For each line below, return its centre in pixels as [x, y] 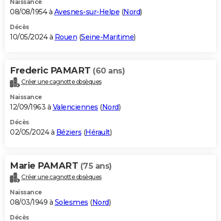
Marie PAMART [45, 166]
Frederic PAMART [51, 70]
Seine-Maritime [107, 37]
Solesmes [71, 202]
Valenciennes [75, 107]
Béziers [69, 132]
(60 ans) [109, 71]
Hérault [98, 132]
